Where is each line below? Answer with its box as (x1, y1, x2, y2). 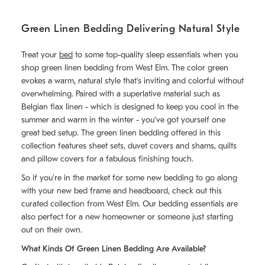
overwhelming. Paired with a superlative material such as (21, 89, 220, 99)
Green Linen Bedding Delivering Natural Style (21, 22, 240, 35)
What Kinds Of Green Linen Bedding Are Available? (21, 244, 206, 254)
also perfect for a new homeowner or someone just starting (21, 212, 233, 222)
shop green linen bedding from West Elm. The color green (21, 63, 228, 73)
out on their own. (21, 225, 82, 235)
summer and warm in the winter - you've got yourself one (21, 115, 225, 125)
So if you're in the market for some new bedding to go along (21, 173, 237, 183)
